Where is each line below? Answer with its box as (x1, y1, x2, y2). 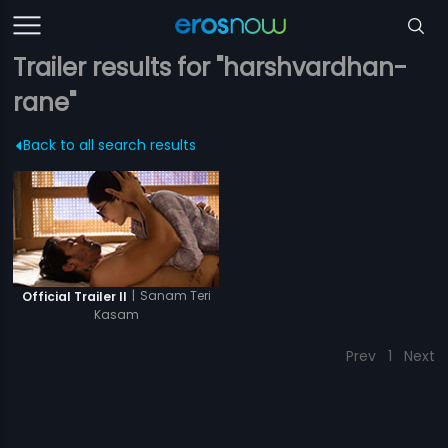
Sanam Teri (139, 287, 211, 305)
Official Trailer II (21, 287, 127, 305)
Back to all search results (23, 135, 197, 155)
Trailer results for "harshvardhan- (13, 51, 408, 84)
